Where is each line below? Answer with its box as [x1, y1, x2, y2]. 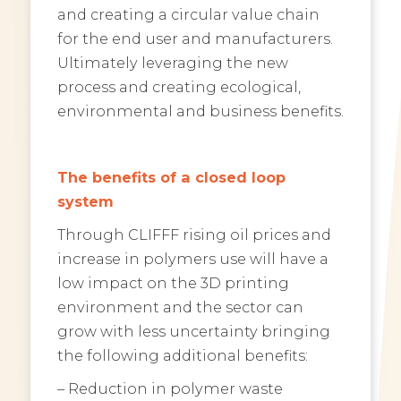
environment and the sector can [56, 298, 303, 317]
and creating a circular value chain [56, 5, 320, 24]
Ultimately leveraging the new [56, 54, 288, 73]
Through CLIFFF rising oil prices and [56, 226, 331, 244]
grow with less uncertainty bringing [56, 322, 330, 341]
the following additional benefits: [56, 346, 308, 365]
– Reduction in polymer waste [56, 380, 283, 398]
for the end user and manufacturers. [56, 30, 333, 48]
